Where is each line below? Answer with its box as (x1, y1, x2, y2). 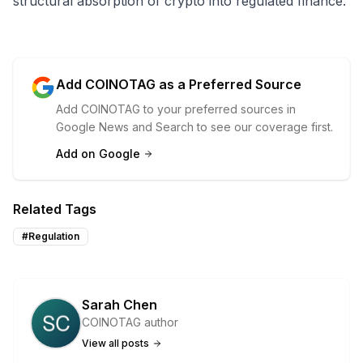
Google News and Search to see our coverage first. (56, 120, 333, 135)
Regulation (28, 230, 79, 243)
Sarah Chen (82, 297, 157, 314)
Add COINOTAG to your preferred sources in (56, 102, 296, 117)
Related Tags (13, 201, 96, 218)
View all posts (82, 337, 149, 350)
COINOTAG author (82, 315, 178, 330)
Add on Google (56, 147, 140, 161)
